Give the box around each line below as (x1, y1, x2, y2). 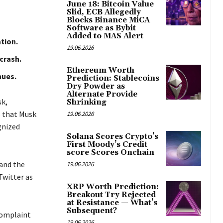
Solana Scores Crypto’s (67, 132, 158, 142)
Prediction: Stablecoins (67, 74, 159, 84)
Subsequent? (67, 206, 117, 216)
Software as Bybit (67, 23, 136, 33)
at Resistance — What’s (67, 198, 157, 208)
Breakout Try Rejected (67, 190, 156, 200)
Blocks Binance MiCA (67, 15, 150, 25)
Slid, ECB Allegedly (67, 7, 141, 17)
